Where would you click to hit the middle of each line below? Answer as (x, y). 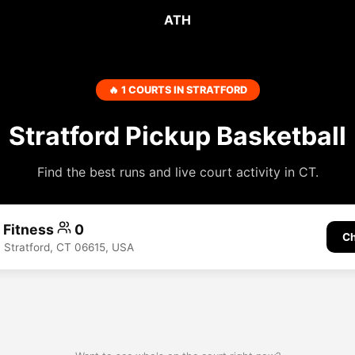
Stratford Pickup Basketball (177, 136)
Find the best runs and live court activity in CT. (177, 172)
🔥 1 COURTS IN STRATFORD (177, 90)
